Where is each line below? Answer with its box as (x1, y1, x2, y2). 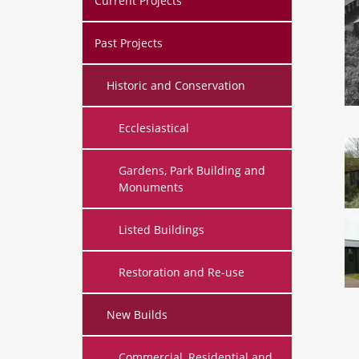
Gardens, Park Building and (119, 162, 265, 178)
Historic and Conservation (107, 77, 245, 93)
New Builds (107, 306, 167, 322)
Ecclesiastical (119, 119, 189, 135)
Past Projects (95, 34, 163, 50)
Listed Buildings (119, 221, 204, 237)
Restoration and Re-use (119, 264, 244, 280)
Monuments (119, 179, 184, 195)
